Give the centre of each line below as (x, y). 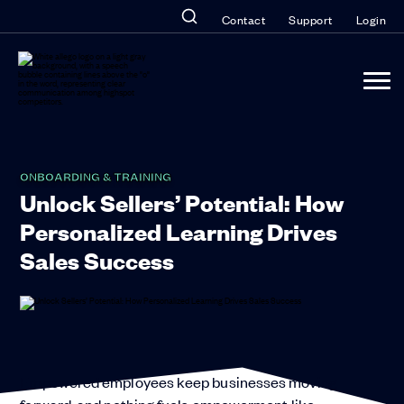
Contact (243, 19)
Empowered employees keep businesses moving (179, 381)
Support (311, 19)
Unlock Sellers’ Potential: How (182, 202)
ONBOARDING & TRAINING (96, 176)
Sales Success (97, 259)
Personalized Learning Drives (179, 230)
